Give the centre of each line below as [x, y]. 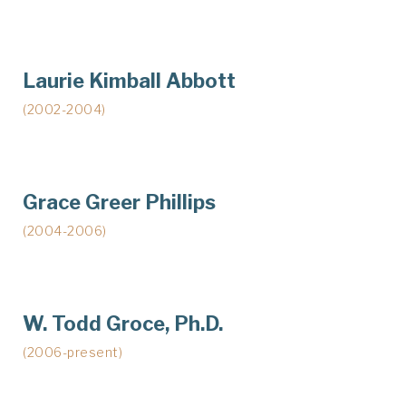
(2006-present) [72, 352]
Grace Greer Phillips [119, 202]
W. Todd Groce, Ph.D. [123, 323]
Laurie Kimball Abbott [129, 80]
